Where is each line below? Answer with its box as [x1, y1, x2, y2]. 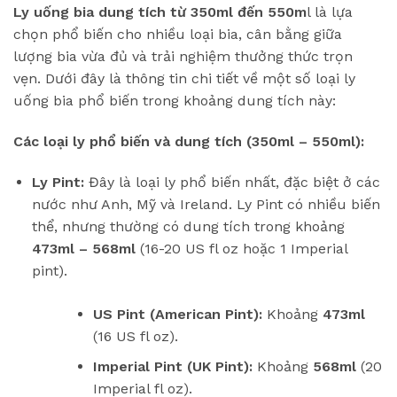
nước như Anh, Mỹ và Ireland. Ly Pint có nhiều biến [31, 195, 380, 213]
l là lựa [307, 4, 353, 21]
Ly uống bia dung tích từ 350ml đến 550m [13, 4, 307, 21]
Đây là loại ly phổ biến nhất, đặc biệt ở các [83, 173, 380, 191]
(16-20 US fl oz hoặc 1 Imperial [135, 239, 347, 257]
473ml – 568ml [31, 239, 136, 257]
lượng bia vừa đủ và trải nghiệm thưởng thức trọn [13, 48, 353, 66]
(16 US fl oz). [92, 327, 178, 345]
